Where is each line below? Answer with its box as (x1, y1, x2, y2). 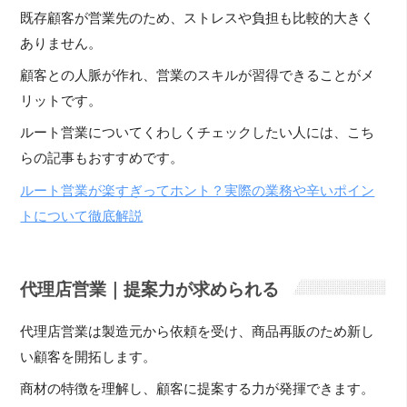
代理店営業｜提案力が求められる (20, 279, 280, 299)
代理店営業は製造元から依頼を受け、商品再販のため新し (20, 323, 375, 339)
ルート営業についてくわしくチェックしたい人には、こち (20, 125, 375, 141)
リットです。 (20, 94, 103, 109)
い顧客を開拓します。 (20, 349, 157, 364)
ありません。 (20, 35, 103, 51)
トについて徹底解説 (20, 208, 144, 223)
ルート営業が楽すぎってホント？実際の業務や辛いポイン (20, 183, 375, 198)
